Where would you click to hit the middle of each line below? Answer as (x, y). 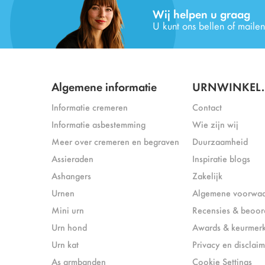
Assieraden (72, 159)
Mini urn (68, 210)
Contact (207, 107)
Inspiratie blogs (221, 159)
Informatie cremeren (90, 107)
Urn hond (69, 227)
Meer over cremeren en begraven (115, 141)
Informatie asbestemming (98, 124)
